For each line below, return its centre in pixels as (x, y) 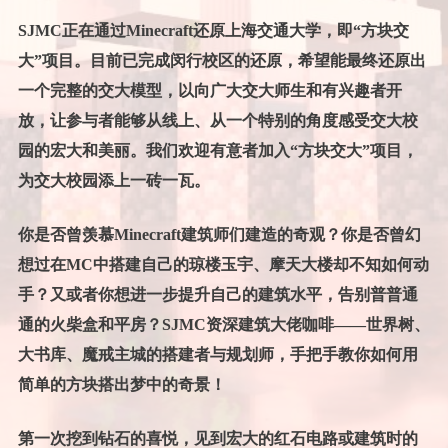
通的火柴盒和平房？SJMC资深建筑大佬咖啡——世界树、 (223, 325)
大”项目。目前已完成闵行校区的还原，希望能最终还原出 (221, 61)
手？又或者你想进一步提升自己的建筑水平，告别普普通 (217, 295)
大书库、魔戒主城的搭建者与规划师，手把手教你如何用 (217, 355)
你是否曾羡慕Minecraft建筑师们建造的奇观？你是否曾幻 (219, 235)
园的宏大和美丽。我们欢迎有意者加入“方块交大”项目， (217, 151)
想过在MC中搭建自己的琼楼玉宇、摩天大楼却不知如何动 (223, 265)
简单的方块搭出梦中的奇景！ (121, 385)
